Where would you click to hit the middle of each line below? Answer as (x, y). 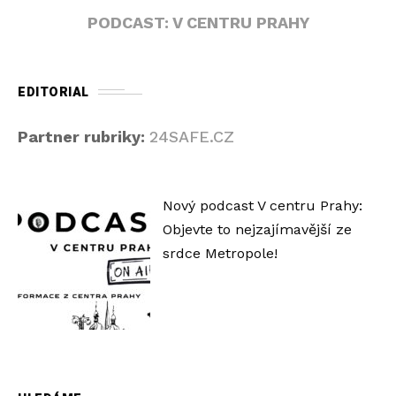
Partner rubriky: (84, 136)
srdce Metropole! (220, 253)
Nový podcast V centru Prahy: (262, 205)
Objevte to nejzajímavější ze (257, 229)
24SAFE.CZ (192, 136)
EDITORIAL (53, 92)
